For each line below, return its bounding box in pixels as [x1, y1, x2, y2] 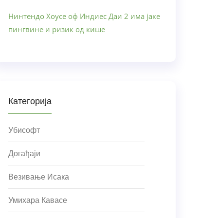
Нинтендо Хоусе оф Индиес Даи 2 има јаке [8, 11, 160, 21]
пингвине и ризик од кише [8, 24, 105, 34]
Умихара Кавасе [8, 196, 67, 204]
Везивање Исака [8, 173, 69, 181]
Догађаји [8, 149, 40, 158]
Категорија [8, 96, 52, 106]
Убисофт [8, 126, 40, 134]
